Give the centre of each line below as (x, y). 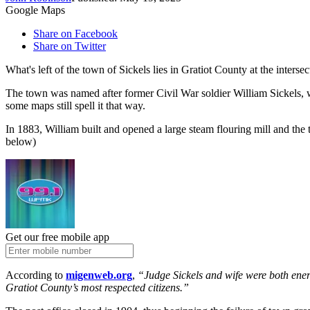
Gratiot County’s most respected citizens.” (97, 288)
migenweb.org (99, 275)
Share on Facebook (75, 34)
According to (36, 275)
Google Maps (35, 10)
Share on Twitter (70, 46)
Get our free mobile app (57, 237)
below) (21, 142)
